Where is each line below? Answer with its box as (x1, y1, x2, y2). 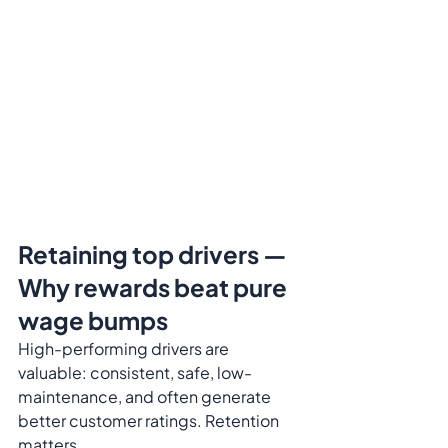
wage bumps (18, 305, 168, 336)
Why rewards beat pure (18, 272, 291, 303)
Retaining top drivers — (18, 239, 291, 270)
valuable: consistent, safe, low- (18, 362, 252, 384)
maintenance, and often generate (18, 386, 274, 408)
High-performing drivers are (18, 338, 232, 360)
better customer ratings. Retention (18, 410, 282, 432)
